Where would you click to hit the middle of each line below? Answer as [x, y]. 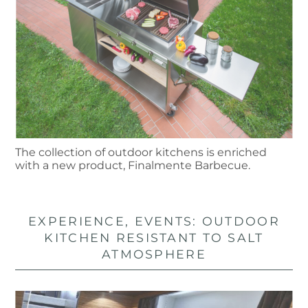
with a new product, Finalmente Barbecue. [133, 165]
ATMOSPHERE [154, 254]
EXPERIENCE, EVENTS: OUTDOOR [154, 221]
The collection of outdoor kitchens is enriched [141, 152]
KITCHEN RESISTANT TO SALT [154, 237]
